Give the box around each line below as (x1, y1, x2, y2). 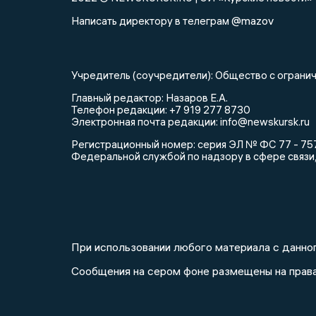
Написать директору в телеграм (71, 13, 231, 28)
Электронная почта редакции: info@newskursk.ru (71, 114, 310, 128)
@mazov (231, 13, 274, 28)
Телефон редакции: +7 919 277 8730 (71, 102, 250, 116)
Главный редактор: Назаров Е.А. (71, 90, 228, 104)
